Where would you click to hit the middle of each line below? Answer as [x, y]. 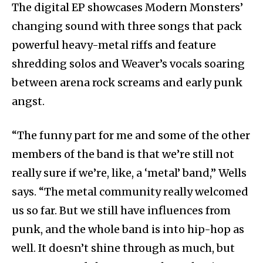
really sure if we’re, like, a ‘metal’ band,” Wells [129, 173]
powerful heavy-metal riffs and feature [114, 45]
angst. [28, 102]
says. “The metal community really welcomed [130, 192]
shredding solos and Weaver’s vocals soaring [128, 64]
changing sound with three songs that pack [127, 26]
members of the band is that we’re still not [123, 154]
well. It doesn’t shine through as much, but [123, 248]
